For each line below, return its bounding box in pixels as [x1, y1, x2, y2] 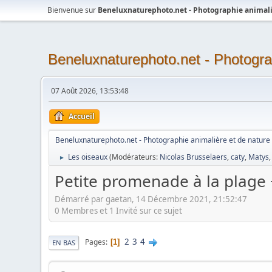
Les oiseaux [68, 152, 108, 162]
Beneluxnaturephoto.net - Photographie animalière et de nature [55, 135, 271, 145]
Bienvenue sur [47, 5, 98, 15]
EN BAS [52, 237, 76, 247]
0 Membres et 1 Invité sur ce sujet [55, 205, 183, 216]
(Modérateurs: [109, 152, 160, 162]
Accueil [69, 111, 95, 121]
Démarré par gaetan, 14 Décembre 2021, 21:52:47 [55, 193, 248, 205]
